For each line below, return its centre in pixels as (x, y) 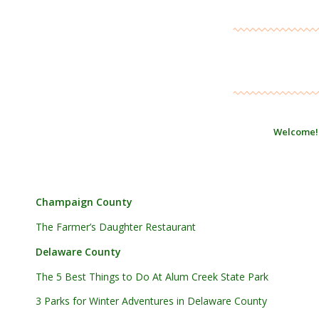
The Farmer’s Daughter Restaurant (117, 226)
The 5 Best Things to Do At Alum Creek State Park (153, 276)
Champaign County (84, 202)
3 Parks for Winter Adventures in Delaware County (151, 301)
